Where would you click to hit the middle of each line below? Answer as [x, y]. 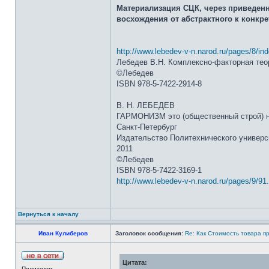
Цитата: [135, 262]
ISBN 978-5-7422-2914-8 [159, 84]
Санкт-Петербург [147, 127]
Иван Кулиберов [63, 233]
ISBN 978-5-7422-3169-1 [159, 170]
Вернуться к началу [48, 214]
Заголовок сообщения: [149, 233]
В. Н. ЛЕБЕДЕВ [146, 105]
